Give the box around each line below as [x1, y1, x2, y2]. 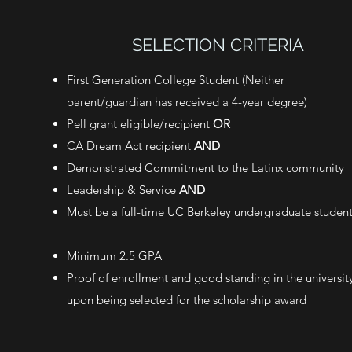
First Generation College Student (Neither [67, 72, 285, 87]
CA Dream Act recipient [67, 138, 195, 153]
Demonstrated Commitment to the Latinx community [67, 160, 345, 175]
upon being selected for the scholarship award [67, 292, 307, 307]
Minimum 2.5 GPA [67, 248, 163, 263]
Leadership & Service [67, 182, 180, 197]
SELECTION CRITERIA [131, 35, 304, 55]
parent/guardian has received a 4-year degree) [67, 94, 308, 109]
